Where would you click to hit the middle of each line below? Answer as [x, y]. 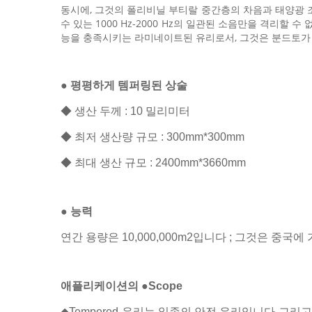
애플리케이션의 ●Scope [122, 286]
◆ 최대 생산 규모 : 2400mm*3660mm [153, 163]
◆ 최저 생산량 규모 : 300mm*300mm [153, 137]
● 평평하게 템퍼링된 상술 [124, 85]
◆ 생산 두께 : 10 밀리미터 [125, 111]
